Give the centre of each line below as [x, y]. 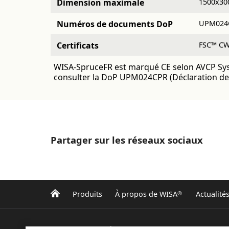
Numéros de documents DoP [115, 24]
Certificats [78, 45]
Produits [87, 194]
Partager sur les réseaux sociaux [127, 140]
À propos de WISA [146, 194]
